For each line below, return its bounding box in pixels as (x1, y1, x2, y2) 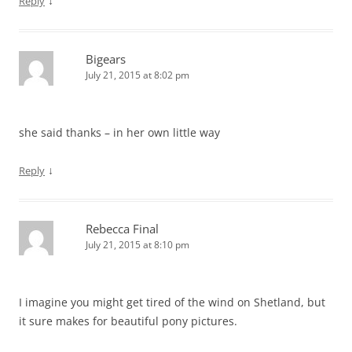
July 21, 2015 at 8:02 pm (86, 68, 189, 82)
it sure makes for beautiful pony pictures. (19, 313, 237, 329)
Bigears (86, 51, 126, 68)
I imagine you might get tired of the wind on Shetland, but (19, 295, 325, 310)
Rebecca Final (86, 221, 159, 237)
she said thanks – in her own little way (19, 125, 220, 141)
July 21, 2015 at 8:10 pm (86, 238, 189, 252)
